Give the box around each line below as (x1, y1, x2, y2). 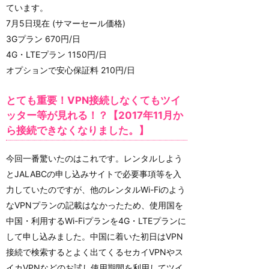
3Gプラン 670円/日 (6, 33, 80, 44)
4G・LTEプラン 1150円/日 (6, 49, 107, 59)
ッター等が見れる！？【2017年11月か (6, 109, 183, 122)
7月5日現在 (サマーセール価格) (6, 17, 125, 28)
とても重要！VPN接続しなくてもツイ (6, 94, 181, 107)
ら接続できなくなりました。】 (6, 124, 149, 137)
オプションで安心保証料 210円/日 (6, 64, 135, 75)
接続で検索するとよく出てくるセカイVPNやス (6, 246, 183, 257)
